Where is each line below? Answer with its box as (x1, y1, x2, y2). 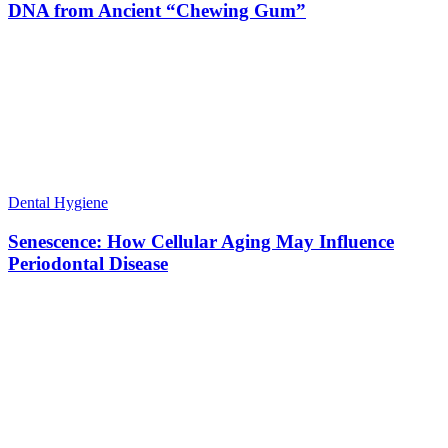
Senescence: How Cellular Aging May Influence (8, 231, 394, 253)
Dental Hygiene (8, 194, 108, 212)
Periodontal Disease (8, 253, 168, 275)
